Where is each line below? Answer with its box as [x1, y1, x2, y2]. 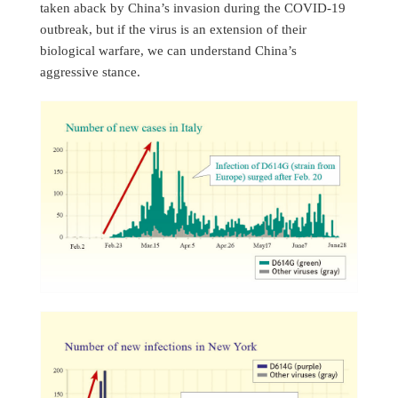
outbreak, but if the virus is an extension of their [40, 21, 306, 37]
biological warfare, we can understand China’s [40, 43, 297, 59]
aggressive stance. [40, 64, 140, 80]
